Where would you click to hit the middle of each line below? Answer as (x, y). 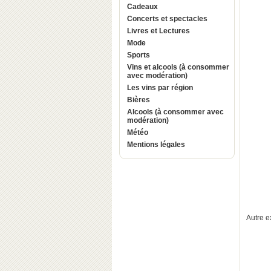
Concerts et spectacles (167, 19)
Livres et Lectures (158, 31)
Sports (139, 55)
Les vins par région (160, 88)
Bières (139, 100)
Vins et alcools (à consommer (178, 67)
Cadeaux (142, 7)
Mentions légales (156, 145)
